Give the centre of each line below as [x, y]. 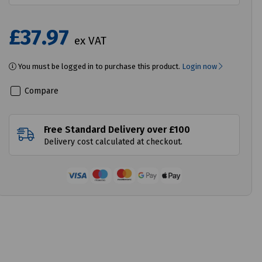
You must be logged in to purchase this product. [99, 66]
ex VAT [91, 40]
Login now [201, 66]
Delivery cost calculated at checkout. [113, 142]
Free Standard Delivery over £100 [117, 129]
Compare [41, 91]
